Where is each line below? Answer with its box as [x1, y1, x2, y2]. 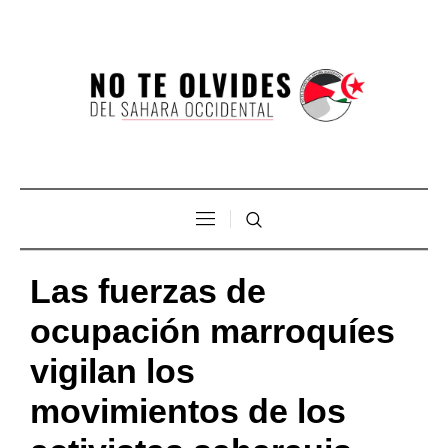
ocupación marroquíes [30, 311, 395, 350]
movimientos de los [30, 391, 346, 430]
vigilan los [30, 351, 195, 390]
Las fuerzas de [30, 271, 266, 310]
